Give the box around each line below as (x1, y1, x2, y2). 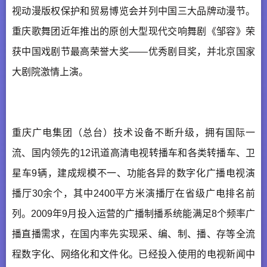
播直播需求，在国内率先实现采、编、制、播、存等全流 (12, 228, 255, 239)
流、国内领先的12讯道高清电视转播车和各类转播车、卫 (12, 147, 255, 158)
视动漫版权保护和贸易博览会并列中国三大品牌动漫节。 (12, 5, 255, 16)
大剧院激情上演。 (12, 66, 88, 77)
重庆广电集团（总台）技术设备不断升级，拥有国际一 (12, 127, 255, 138)
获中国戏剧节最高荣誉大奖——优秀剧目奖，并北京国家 (12, 46, 255, 57)
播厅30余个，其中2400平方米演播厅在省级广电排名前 (12, 188, 255, 198)
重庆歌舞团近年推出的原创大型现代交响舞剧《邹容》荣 (12, 26, 255, 36)
